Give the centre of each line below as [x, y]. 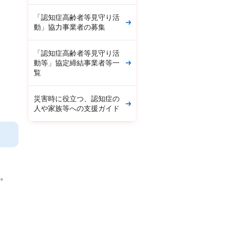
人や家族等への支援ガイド [77, 108]
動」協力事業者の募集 [70, 27]
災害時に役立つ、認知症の [77, 99]
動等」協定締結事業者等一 [77, 63]
